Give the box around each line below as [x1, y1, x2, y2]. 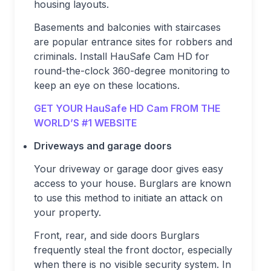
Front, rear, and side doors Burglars [34, 229, 200, 242]
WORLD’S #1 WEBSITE [34, 117, 137, 129]
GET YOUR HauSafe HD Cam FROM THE [34, 102, 220, 115]
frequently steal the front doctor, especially [34, 244, 232, 256]
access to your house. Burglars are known [34, 177, 231, 190]
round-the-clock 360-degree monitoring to [34, 65, 230, 77]
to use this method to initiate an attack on [34, 192, 223, 204]
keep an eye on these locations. [34, 79, 180, 92]
